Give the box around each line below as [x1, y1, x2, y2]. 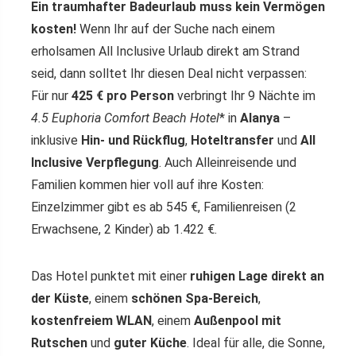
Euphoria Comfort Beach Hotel [48, 110, 219, 126]
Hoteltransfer [191, 133, 274, 148]
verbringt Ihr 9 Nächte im [174, 88, 315, 103]
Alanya [240, 110, 280, 126]
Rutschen [31, 335, 87, 350]
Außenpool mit [194, 313, 281, 328]
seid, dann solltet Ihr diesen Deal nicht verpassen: [31, 66, 307, 81]
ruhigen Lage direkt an [190, 269, 324, 284]
